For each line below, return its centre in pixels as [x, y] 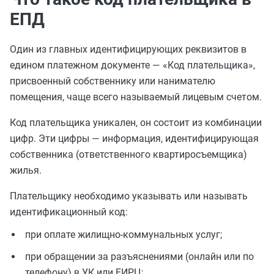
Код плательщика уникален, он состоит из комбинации [136, 123]
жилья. [26, 170]
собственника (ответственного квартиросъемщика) [128, 154]
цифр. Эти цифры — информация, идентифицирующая [134, 139]
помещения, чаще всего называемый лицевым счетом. [136, 97]
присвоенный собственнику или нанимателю [113, 81]
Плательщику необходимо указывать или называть [129, 196]
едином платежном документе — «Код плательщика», [132, 65]
